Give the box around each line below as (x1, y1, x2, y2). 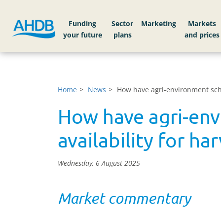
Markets (188, 19, 217, 29)
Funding (69, 19, 97, 29)
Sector (111, 19, 134, 29)
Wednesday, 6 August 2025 (58, 158, 140, 168)
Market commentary (58, 189, 190, 207)
